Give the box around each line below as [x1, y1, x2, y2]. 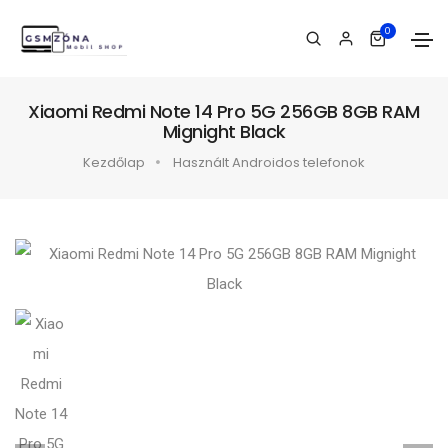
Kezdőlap [83, 153, 145, 172]
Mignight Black [162, 119, 286, 144]
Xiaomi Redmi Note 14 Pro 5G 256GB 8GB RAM [28, 99, 420, 124]
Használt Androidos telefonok [173, 153, 365, 172]
